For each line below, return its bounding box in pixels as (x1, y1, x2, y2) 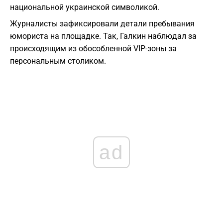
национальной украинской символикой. (10, 2, 159, 12)
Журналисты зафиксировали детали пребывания (10, 19, 195, 29)
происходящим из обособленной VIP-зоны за (10, 44, 177, 54)
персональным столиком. (10, 56, 106, 66)
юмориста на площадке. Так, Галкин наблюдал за (10, 31, 197, 41)
